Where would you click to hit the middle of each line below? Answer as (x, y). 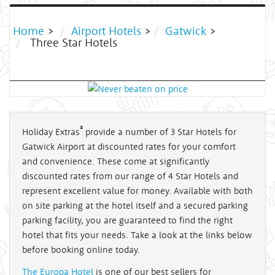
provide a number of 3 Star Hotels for (160, 131)
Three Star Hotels (72, 42)
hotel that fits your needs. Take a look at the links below (137, 234)
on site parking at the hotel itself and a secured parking (135, 205)
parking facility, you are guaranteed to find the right (127, 220)
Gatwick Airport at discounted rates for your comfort (129, 146)
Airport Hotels (106, 30)
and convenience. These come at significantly (116, 161)
